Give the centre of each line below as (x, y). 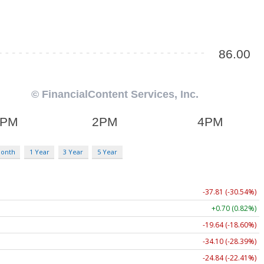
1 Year (39, 151)
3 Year (73, 151)
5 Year (107, 151)
